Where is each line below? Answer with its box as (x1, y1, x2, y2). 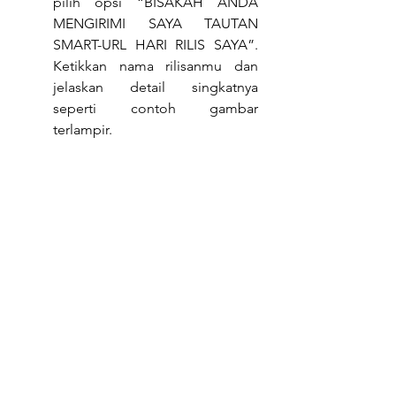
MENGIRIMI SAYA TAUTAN (53, 15, 258, 33)
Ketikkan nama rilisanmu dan (53, 57, 258, 75)
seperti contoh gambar (53, 100, 258, 118)
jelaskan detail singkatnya (53, 79, 258, 96)
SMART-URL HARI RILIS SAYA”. (53, 36, 258, 54)
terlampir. (53, 121, 123, 139)
